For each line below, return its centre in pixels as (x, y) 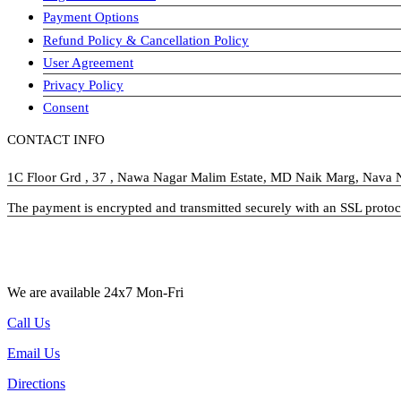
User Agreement (88, 62)
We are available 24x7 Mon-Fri (95, 292)
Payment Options (91, 17)
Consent (66, 107)
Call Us (29, 322)
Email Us (34, 353)
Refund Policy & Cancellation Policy (146, 39)
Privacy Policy (83, 84)
